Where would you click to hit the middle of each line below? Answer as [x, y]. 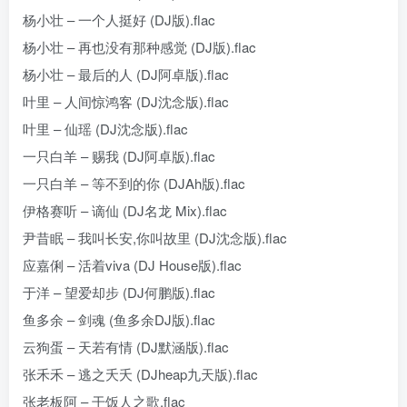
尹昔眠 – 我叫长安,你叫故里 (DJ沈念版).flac [155, 238]
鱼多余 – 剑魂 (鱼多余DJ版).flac [119, 319]
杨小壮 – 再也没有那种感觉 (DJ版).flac [139, 47]
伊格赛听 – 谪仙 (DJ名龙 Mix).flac [125, 210]
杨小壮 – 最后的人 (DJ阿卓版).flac [126, 74]
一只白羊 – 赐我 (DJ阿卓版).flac [119, 156]
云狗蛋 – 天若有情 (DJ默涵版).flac [126, 347]
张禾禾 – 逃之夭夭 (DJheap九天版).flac [140, 374]
